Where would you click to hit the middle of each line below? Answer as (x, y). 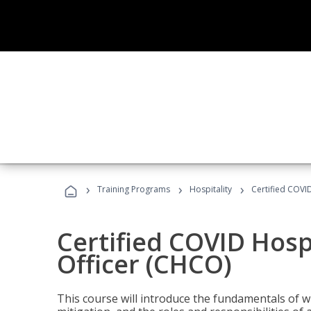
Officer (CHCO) (144, 264)
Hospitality (212, 189)
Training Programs (134, 189)
